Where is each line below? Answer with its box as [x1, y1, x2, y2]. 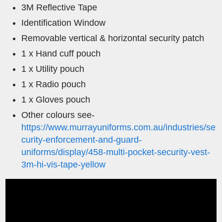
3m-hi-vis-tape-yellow [21, 160, 106, 170]
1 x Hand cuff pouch [21, 49, 101, 59]
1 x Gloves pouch [21, 95, 91, 105]
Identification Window [21, 18, 106, 28]
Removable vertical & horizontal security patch [21, 33, 207, 44]
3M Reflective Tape [21, 2, 98, 13]
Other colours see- [21, 110, 95, 120]
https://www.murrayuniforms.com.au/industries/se [21, 122, 216, 133]
